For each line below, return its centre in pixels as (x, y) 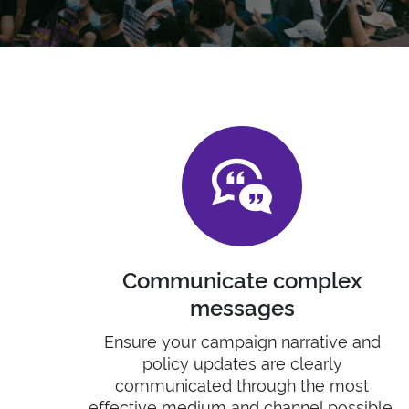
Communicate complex (242, 279)
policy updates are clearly (242, 362)
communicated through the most (242, 384)
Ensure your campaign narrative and (242, 340)
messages (242, 306)
